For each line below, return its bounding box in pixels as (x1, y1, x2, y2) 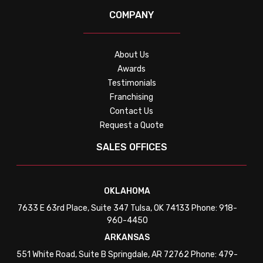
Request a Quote (99, 120, 164, 130)
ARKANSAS (104, 232, 150, 242)
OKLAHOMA (104, 186, 150, 196)
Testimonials (107, 77, 156, 88)
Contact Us (110, 106, 153, 116)
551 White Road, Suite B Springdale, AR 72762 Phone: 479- (16, 249, 238, 259)
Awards (117, 63, 146, 74)
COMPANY (109, 9, 154, 21)
